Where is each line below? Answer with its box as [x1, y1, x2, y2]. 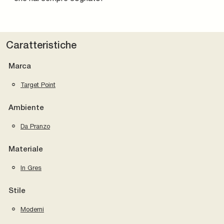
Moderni [20, 205, 44, 213]
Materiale [8, 145, 43, 153]
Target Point [20, 80, 55, 88]
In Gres [20, 163, 41, 171]
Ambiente [8, 104, 44, 111]
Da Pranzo [20, 122, 50, 130]
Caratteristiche [6, 41, 76, 50]
